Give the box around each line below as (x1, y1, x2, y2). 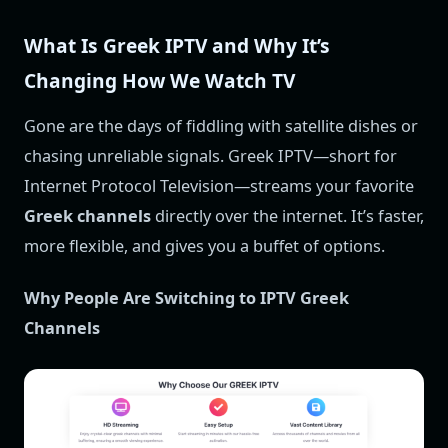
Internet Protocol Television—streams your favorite (24, 174, 414, 197)
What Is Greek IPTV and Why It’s (24, 31, 330, 59)
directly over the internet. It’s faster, (151, 204, 424, 227)
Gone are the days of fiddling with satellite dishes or (24, 114, 418, 137)
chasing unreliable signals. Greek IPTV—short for (24, 144, 397, 167)
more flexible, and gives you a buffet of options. (24, 234, 385, 257)
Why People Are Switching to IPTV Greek (24, 287, 349, 310)
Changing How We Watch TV (24, 66, 295, 94)
